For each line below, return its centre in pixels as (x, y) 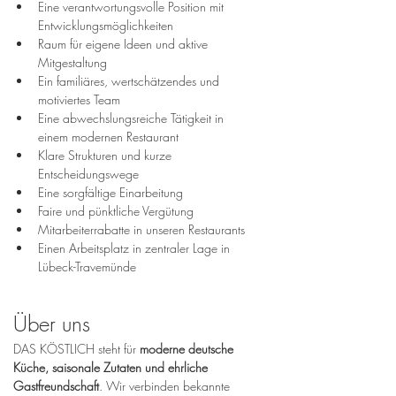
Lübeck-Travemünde (87, 267)
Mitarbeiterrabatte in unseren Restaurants (141, 230)
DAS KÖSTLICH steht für (76, 349)
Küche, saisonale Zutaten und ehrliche (112, 368)
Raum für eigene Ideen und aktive (125, 44)
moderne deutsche (188, 349)
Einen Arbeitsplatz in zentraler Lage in (136, 248)
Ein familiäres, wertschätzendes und (130, 81)
